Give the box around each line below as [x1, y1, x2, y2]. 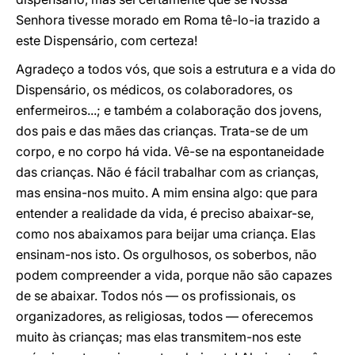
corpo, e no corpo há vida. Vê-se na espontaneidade [16, 143, 324, 159]
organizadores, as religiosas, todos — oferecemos [16, 308, 313, 324]
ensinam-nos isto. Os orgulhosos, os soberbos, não [16, 246, 317, 262]
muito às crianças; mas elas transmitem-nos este [16, 329, 301, 345]
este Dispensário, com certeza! [16, 32, 197, 48]
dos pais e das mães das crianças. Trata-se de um [16, 123, 308, 139]
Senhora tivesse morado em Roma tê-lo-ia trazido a [16, 12, 320, 28]
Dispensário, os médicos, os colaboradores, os [16, 82, 292, 97]
